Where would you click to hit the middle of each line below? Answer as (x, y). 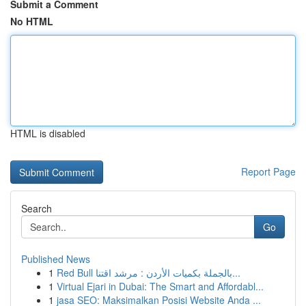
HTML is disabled (48, 133)
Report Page (268, 171)
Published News (56, 259)
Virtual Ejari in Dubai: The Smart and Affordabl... (160, 286)
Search (37, 208)
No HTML (32, 21)
